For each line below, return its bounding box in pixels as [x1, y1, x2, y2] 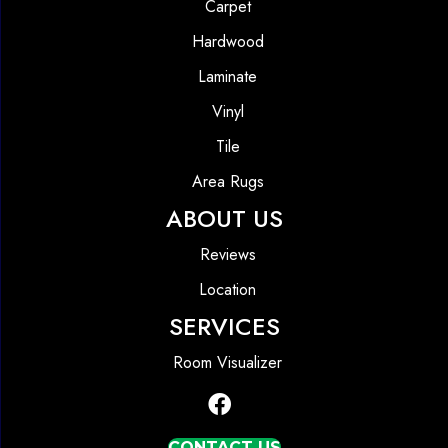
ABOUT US [165, 201, 283, 237]
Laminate [198, 65, 257, 89]
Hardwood [191, 30, 264, 54]
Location [199, 278, 256, 302]
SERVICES [168, 309, 280, 345]
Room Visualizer [173, 351, 282, 375]
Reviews [199, 243, 256, 267]
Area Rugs [191, 170, 264, 194]
